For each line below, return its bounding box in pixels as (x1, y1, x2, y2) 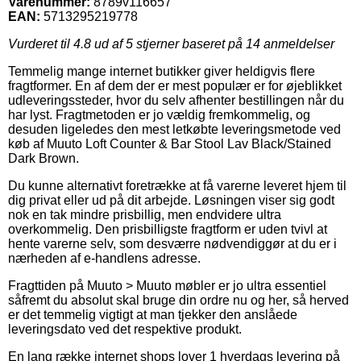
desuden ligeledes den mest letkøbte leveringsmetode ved (8, 122, 341, 136)
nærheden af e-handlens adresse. (8, 251, 201, 265)
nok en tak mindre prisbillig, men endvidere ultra (8, 207, 281, 222)
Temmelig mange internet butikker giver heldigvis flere (8, 64, 315, 78)
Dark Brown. (8, 151, 79, 165)
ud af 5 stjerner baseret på (91, 36, 246, 51)
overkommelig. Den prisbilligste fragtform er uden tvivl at (8, 222, 327, 236)
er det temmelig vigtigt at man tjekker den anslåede (8, 307, 297, 322)
